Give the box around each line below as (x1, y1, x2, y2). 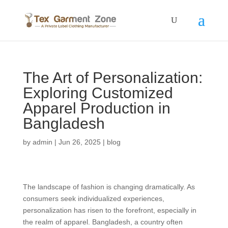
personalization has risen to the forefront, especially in (22, 206, 196, 214)
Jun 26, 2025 (58, 138, 101, 146)
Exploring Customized (22, 84, 173, 101)
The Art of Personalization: (22, 69, 203, 86)
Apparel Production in (22, 100, 170, 117)
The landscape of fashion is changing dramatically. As (22, 183, 195, 191)
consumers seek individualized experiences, (22, 194, 164, 203)
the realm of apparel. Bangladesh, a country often (22, 218, 183, 226)
